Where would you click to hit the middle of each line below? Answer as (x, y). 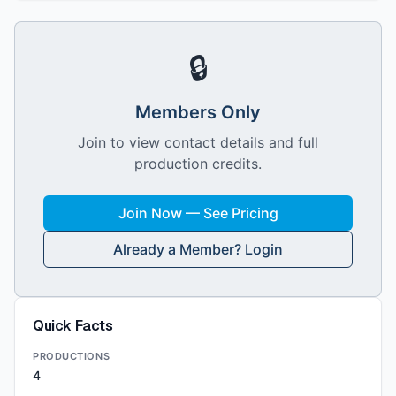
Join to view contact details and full (198, 142)
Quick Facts (73, 326)
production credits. (198, 164)
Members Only (198, 112)
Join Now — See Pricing (198, 213)
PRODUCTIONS (72, 356)
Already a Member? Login (198, 249)
